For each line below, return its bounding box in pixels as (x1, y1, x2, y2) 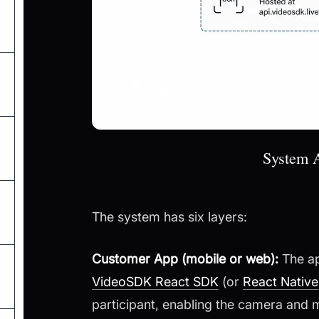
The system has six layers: (92, 209, 247, 225)
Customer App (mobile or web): (92, 251, 278, 267)
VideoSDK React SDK (92, 274, 219, 290)
